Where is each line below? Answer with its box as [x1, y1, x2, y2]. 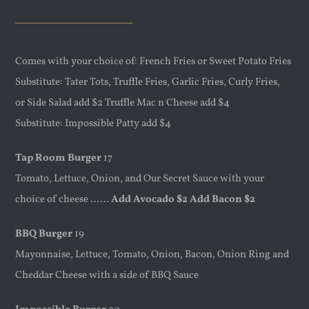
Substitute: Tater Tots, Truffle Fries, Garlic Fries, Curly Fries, [15, 74, 281, 90]
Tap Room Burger [15, 150, 102, 166]
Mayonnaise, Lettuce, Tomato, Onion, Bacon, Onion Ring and [15, 247, 290, 262]
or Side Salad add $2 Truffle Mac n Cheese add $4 [15, 95, 230, 110]
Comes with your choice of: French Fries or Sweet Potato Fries [15, 54, 292, 69]
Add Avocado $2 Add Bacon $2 [111, 192, 256, 207]
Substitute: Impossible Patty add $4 [15, 116, 172, 131]
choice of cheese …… [15, 192, 112, 207]
